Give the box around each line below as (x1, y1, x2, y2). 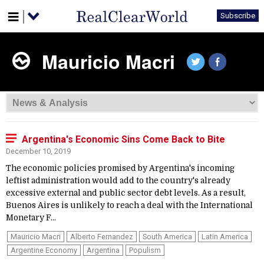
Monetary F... (6, 213, 56, 222)
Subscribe (220, 11, 255, 20)
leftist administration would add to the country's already (6, 176, 230, 185)
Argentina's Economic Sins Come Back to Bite (22, 134, 225, 145)
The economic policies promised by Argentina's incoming (6, 164, 235, 173)
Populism (129, 246, 161, 255)
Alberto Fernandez (70, 232, 133, 241)
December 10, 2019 (6, 147, 71, 156)
